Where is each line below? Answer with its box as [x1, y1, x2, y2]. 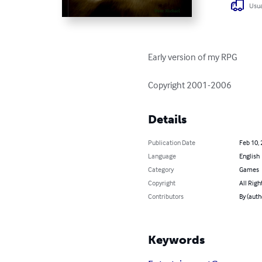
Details [148, 112, 187, 127]
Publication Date [148, 138, 196, 147]
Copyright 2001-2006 [148, 79, 232, 91]
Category [148, 165, 174, 174]
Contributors [148, 192, 184, 201]
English [239, 151, 260, 161]
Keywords [148, 233, 205, 247]
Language [148, 151, 177, 161]
